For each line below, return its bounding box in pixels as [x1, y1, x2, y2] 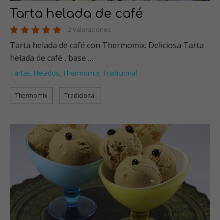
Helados [33, 68, 59, 78]
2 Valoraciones [68, 25, 111, 34]
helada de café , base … [10, 53, 93, 64]
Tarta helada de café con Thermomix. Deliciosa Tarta [10, 40, 204, 51]
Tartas [10, 68, 30, 78]
